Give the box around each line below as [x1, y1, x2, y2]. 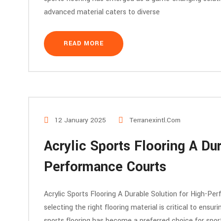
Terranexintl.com [129, 115, 181, 125]
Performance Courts [44, 157, 166, 177]
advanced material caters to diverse [44, 7, 160, 17]
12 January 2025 [53, 115, 106, 125]
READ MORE [64, 39, 104, 48]
